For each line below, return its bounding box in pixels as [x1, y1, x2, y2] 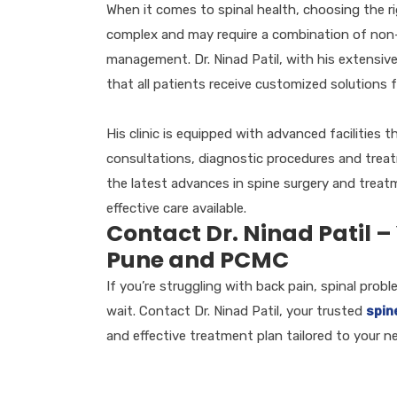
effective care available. [105, 199, 246, 216]
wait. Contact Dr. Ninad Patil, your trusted [105, 302, 366, 319]
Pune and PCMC [105, 244, 289, 276]
